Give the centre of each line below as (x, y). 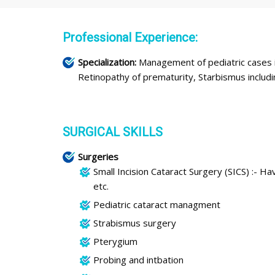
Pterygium (115, 241)
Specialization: (107, 62)
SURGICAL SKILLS (113, 132)
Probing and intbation (138, 259)
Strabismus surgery (135, 223)
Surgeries (98, 156)
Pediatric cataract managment (157, 204)
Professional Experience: (130, 37)
